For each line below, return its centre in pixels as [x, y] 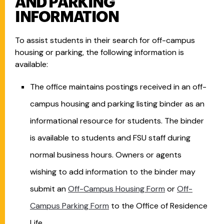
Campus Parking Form [69, 206]
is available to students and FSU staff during [110, 138]
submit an [49, 189]
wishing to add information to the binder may [113, 172]
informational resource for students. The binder [117, 121]
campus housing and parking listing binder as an [117, 104]
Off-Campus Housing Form [116, 189]
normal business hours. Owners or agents [106, 155]
